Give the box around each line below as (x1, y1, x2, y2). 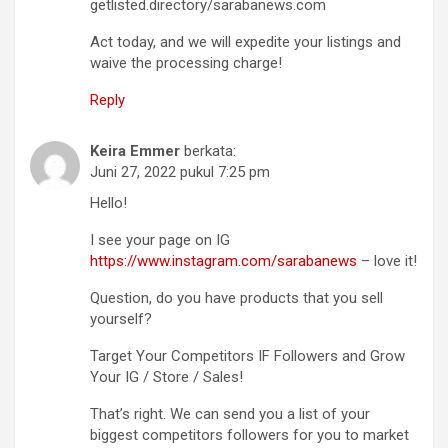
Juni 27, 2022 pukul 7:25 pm (90, 163, 270, 181)
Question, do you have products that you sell (90, 289, 383, 307)
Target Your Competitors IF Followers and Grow (90, 347, 405, 365)
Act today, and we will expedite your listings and (90, 33, 401, 51)
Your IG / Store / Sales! (90, 368, 243, 386)
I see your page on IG (90, 231, 230, 249)
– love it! (357, 252, 417, 270)
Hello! (90, 194, 127, 212)
